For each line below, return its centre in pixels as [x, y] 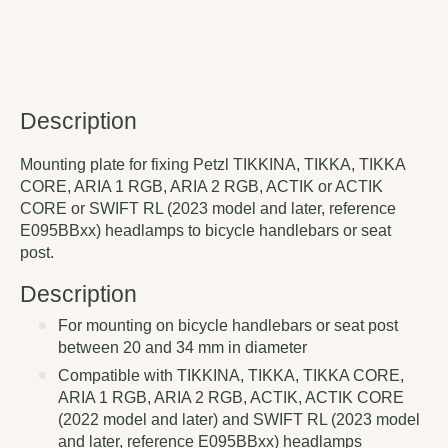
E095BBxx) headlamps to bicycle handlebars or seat [205, 231]
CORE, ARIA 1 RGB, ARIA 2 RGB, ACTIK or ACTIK [201, 187]
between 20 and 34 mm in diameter [182, 348]
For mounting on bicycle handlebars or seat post [228, 326]
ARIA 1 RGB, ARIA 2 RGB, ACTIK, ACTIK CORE [231, 398]
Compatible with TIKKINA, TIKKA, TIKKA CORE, [231, 376]
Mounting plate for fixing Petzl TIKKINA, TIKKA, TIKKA [212, 165]
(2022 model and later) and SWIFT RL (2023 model [239, 420]
